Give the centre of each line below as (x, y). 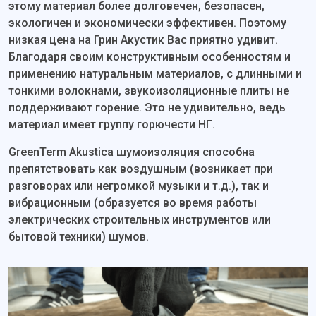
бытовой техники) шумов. (79, 237)
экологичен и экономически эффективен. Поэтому (147, 23)
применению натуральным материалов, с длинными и (155, 74)
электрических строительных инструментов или (140, 220)
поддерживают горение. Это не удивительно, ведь (147, 108)
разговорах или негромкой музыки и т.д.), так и (139, 186)
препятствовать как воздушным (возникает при (141, 169)
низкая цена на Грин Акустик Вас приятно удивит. (143, 40)
